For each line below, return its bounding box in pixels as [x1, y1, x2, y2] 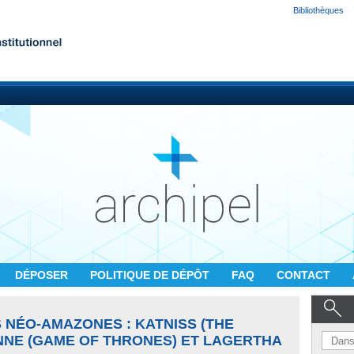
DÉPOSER [15, 269, 71, 281]
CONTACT [277, 269, 333, 281]
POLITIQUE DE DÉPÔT [90, 269, 213, 281]
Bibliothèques [293, 6, 344, 15]
